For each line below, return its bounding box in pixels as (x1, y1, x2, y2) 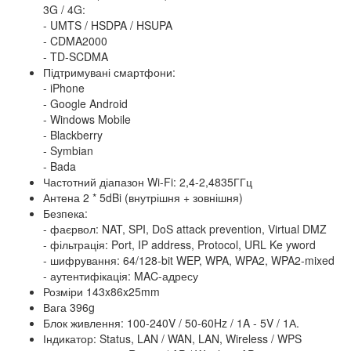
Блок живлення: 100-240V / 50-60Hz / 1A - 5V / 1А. (43, 314, 299, 331)
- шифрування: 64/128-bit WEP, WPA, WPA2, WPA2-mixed (43, 251, 335, 268)
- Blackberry (43, 126, 103, 143)
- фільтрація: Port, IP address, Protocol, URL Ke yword (43, 236, 316, 252)
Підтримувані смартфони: (43, 63, 175, 80)
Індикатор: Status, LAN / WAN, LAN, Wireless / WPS (43, 330, 302, 346)
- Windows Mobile (43, 110, 131, 127)
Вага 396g (43, 299, 95, 315)
